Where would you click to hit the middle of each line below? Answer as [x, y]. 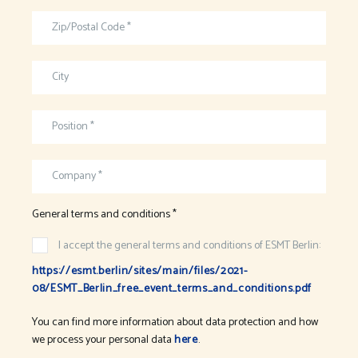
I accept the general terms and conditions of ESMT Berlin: [189, 245]
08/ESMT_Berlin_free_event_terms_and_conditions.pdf [172, 288]
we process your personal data [103, 340]
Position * [73, 126]
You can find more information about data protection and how [175, 322]
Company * [77, 176]
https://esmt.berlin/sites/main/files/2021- [140, 271]
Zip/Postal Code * [91, 27]
